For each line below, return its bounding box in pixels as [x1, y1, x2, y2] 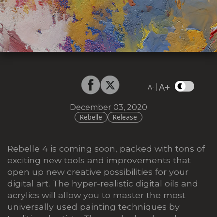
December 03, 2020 [70, 103, 147, 112]
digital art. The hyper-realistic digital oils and [7, 178, 198, 188]
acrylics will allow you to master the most [7, 189, 186, 200]
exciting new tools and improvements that [7, 155, 191, 165]
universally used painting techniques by [7, 201, 180, 212]
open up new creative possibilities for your [7, 166, 188, 177]
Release [113, 112, 138, 122]
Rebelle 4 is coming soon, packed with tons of [7, 143, 205, 154]
